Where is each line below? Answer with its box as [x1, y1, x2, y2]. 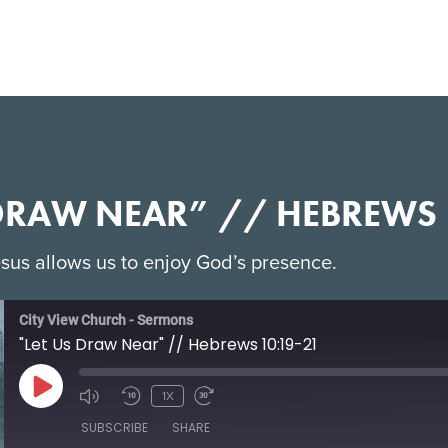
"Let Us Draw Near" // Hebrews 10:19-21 [19, 333, 317, 356]
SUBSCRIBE [81, 419, 148, 436]
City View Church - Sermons [19, 312, 193, 328]
